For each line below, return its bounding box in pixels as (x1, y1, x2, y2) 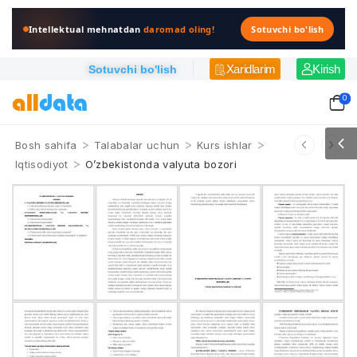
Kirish (312, 62, 340, 76)
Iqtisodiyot (15, 158, 69, 171)
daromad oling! (143, 22, 214, 35)
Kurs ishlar (196, 139, 253, 151)
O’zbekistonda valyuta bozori (84, 158, 237, 171)
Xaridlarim (226, 62, 276, 76)
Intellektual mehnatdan (29, 22, 144, 35)
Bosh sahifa (15, 139, 77, 151)
